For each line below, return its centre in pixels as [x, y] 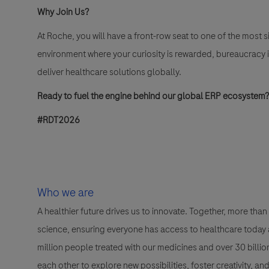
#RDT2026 [59, 120]
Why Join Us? [63, 12]
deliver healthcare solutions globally [108, 72]
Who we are [65, 193]
